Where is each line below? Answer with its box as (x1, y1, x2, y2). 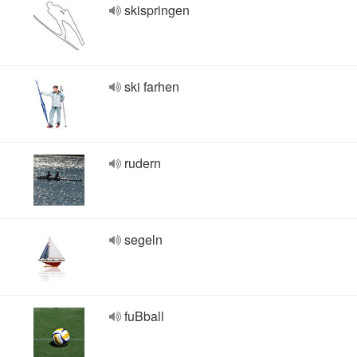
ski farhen (124, 77, 179, 96)
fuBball (124, 307, 164, 325)
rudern (124, 154, 161, 172)
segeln (124, 230, 163, 249)
